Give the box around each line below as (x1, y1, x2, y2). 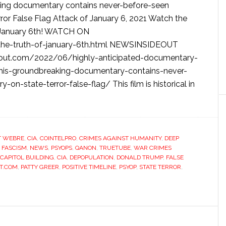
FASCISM (2, 144, 27, 151)
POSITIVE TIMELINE (62, 163, 116, 171)
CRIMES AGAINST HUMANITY (79, 135, 161, 142)
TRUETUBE (99, 144, 131, 151)
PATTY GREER (21, 163, 59, 171)
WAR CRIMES (134, 144, 172, 151)
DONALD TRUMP (117, 154, 163, 161)
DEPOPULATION (70, 154, 114, 161)
